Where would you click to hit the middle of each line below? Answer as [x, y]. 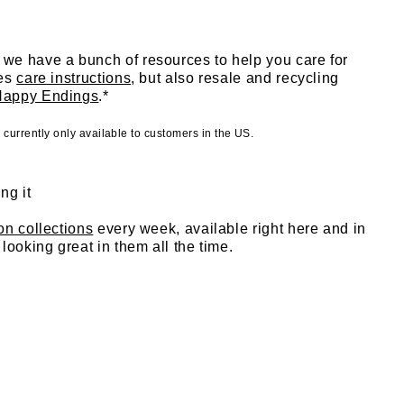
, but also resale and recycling [235, 78]
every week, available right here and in [230, 229]
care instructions [74, 78]
